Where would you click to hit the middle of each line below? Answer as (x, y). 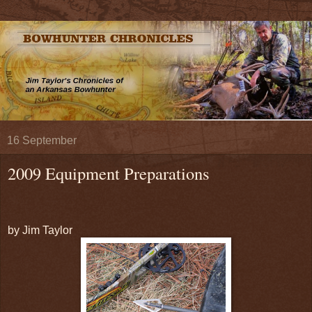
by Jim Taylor (40, 231)
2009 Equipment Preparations (109, 173)
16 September (42, 141)
